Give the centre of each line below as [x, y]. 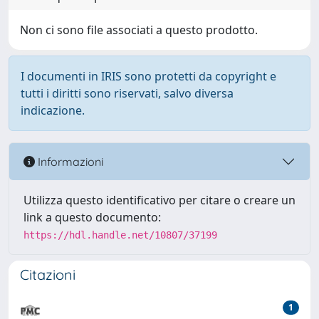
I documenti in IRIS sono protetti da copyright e [148, 76]
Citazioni [48, 274]
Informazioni [69, 161]
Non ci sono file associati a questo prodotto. [139, 30]
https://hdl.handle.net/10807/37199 [120, 235]
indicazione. [53, 110]
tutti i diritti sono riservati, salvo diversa [127, 93]
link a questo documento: [92, 217]
